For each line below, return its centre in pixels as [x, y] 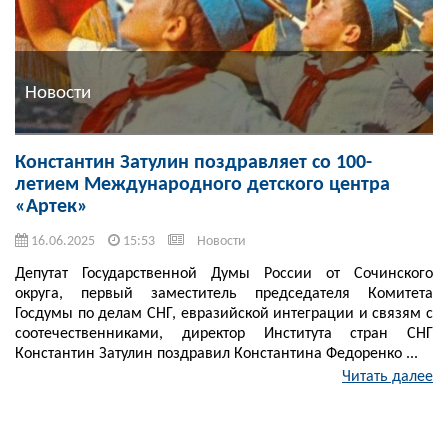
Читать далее [387, 377]
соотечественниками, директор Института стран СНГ [224, 334]
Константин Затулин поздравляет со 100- [193, 163]
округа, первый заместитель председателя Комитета [224, 294]
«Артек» [51, 207]
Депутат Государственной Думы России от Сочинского [224, 274]
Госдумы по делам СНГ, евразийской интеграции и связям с [224, 314]
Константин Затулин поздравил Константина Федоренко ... [216, 354]
